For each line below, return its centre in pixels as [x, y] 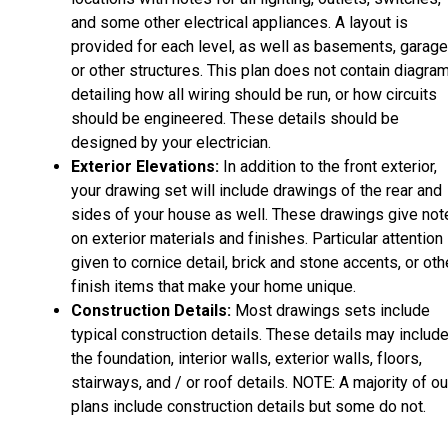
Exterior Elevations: [145, 166]
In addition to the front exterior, [328, 166]
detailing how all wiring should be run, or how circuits [254, 94]
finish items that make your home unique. [213, 286]
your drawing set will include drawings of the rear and [256, 190]
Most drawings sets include [332, 310]
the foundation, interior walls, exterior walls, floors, [246, 358]
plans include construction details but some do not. [250, 406]
